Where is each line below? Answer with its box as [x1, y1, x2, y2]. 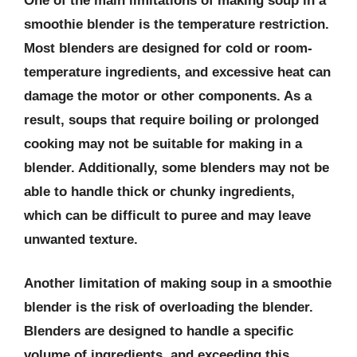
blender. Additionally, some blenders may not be [24, 159, 329, 175]
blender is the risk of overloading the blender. [24, 300, 313, 315]
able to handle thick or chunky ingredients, [24, 183, 295, 199]
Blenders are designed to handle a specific [24, 324, 293, 339]
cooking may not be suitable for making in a [24, 135, 302, 151]
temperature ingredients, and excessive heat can [24, 64, 331, 80]
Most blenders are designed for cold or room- [24, 40, 312, 56]
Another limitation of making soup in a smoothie [24, 276, 331, 291]
